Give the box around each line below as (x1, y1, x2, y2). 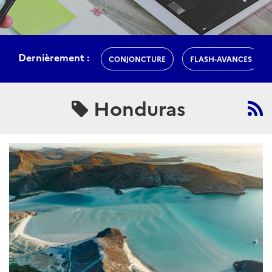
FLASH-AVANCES (190, 53, 252, 64)
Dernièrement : (18, 50, 89, 64)
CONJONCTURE (109, 53, 166, 64)
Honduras (87, 94, 186, 121)
